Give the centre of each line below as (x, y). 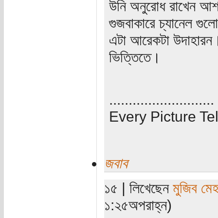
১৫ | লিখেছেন (138, 188)
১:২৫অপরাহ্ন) (138, 205)
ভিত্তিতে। (135, 57)
